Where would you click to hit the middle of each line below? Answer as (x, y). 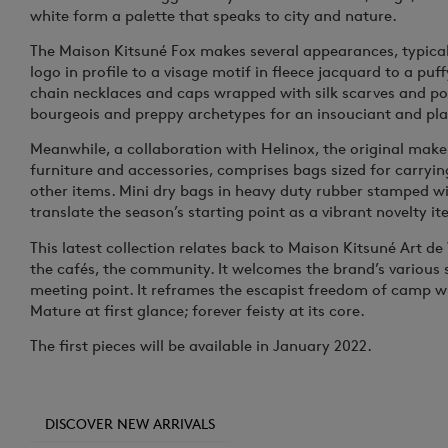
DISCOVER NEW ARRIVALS (130, 423)
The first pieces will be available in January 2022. (201, 346)
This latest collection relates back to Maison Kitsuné (215, 247)
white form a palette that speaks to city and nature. (213, 15)
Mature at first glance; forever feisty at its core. (197, 310)
